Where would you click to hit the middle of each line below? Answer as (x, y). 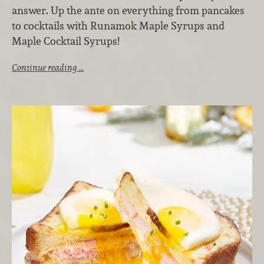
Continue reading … (48, 67)
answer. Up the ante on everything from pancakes (128, 11)
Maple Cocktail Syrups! (66, 41)
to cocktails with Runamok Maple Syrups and (118, 26)
